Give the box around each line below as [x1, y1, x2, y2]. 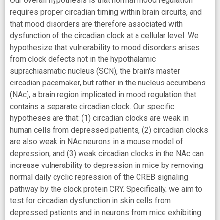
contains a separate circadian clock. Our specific [10, 101, 174, 111]
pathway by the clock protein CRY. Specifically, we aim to [10, 184, 202, 193]
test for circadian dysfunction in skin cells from [10, 195, 171, 205]
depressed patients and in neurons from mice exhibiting [10, 207, 201, 217]
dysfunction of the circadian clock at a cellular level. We [10, 30, 199, 40]
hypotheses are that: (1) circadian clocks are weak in [10, 113, 189, 123]
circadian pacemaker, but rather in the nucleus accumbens [10, 78, 206, 87]
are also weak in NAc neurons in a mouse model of [10, 137, 183, 146]
